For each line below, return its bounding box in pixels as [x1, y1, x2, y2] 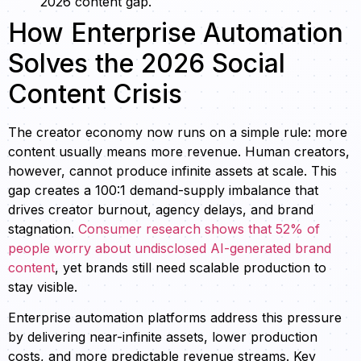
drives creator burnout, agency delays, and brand [8, 201, 313, 218]
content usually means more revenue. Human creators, [8, 143, 350, 160]
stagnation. [8, 220, 78, 237]
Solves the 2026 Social [8, 47, 285, 79]
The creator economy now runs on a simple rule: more [8, 123, 347, 140]
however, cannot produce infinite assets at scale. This [8, 162, 337, 179]
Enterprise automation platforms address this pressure [8, 309, 342, 326]
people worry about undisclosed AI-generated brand [8, 239, 331, 256]
